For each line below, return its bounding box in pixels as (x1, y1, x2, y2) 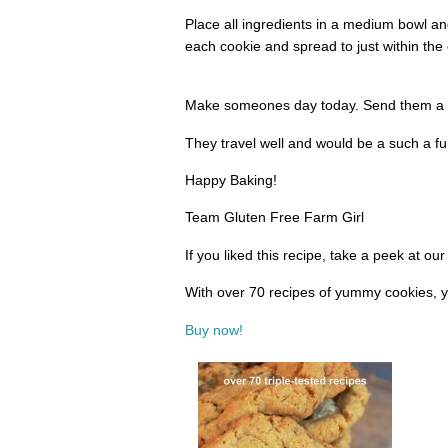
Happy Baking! (184, 171, 277, 188)
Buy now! (184, 321, 243, 338)
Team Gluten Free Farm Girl (184, 209, 364, 226)
